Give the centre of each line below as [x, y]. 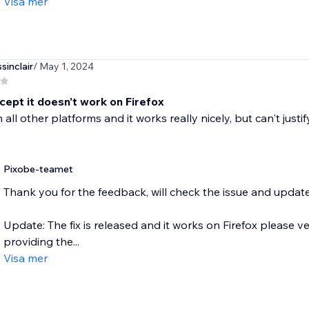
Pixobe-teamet [38, 169]
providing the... [41, 242]
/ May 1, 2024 [63, 67]
